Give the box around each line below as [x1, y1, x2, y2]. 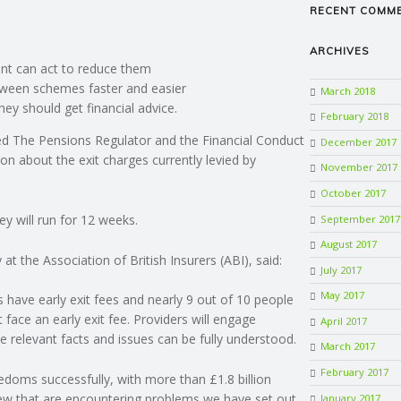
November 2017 [320, 160, 397, 175]
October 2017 [320, 186, 386, 200]
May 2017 [320, 288, 364, 303]
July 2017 [320, 262, 362, 277]
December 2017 [320, 134, 397, 149]
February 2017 [320, 364, 388, 379]
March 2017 [320, 339, 375, 354]
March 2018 [320, 83, 375, 98]
